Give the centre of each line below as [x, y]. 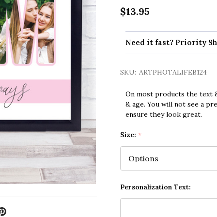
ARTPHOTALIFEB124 [173, 72]
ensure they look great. [163, 115]
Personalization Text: [155, 187]
